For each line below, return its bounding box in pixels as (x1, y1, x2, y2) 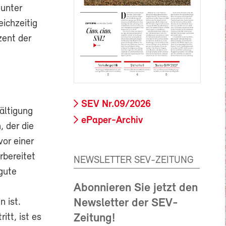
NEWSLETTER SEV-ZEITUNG (74, 155, 194, 166)
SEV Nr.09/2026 (81, 99, 151, 109)
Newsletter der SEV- (74, 197, 178, 210)
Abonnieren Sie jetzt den (74, 182, 198, 195)
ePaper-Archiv (81, 116, 143, 126)
